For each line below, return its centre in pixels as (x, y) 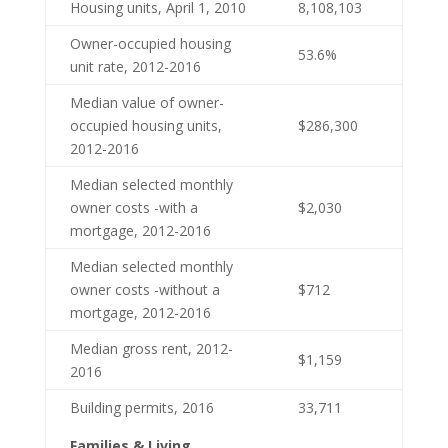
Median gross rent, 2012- (151, 348)
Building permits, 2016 (141, 407)
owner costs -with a (133, 207)
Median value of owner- (146, 102)
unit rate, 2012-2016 (135, 66)
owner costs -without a (144, 289)
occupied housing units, (145, 125)
